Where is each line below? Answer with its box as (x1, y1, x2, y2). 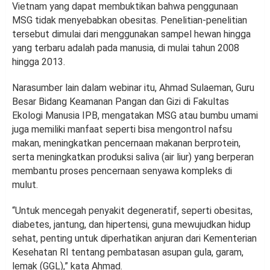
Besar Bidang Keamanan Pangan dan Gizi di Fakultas (12, 96, 229, 108)
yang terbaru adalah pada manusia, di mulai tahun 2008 (12, 42, 239, 54)
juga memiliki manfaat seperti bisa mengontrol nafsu (12, 124, 232, 136)
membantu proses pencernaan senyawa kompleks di (12, 165, 232, 177)
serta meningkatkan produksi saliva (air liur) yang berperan (12, 151, 254, 163)
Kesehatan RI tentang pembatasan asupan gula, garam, (12, 246, 243, 259)
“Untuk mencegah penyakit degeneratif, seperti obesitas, (12, 205, 253, 217)
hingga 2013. (12, 56, 65, 68)
